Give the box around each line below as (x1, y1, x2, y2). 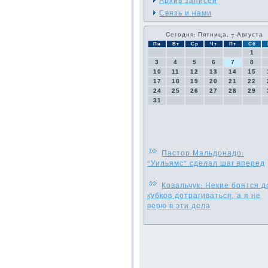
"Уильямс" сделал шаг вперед (147, 159, 265, 168)
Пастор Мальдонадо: (162, 148, 244, 158)
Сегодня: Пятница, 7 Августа (165, 31, 263, 38)
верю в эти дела (147, 201, 211, 211)
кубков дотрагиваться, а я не (147, 191, 261, 200)
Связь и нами (159, 8, 212, 18)
